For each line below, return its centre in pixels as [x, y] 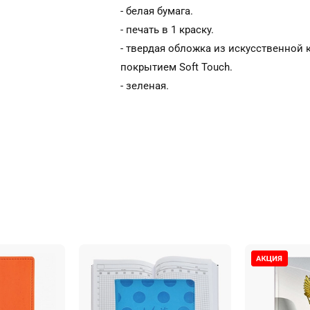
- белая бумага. [157, 11]
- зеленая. [145, 86]
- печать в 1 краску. [167, 30]
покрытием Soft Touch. [176, 67]
